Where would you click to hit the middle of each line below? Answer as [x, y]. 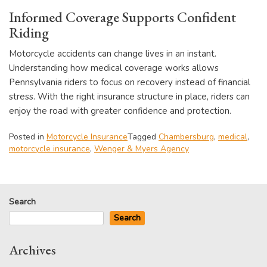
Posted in [28, 137]
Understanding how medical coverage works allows [114, 68]
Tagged [143, 137]
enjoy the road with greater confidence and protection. [120, 111]
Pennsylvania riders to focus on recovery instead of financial [130, 82]
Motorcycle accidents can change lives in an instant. [113, 53]
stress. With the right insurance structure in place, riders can [129, 96]
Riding [29, 32]
